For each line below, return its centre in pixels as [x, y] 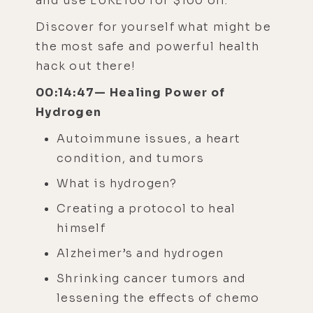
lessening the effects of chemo [158, 298]
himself [81, 228]
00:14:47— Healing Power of [131, 92]
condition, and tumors [130, 158]
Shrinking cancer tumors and [152, 278]
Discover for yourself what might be [153, 27]
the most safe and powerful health [148, 46]
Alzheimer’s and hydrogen [142, 253]
